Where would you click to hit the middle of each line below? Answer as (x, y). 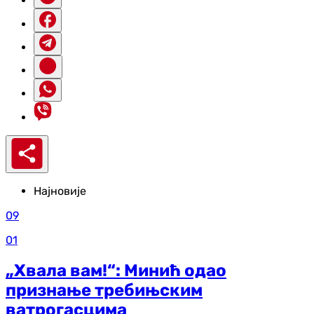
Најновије (60, 191)
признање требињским (104, 290)
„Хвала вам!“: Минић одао (116, 270)
